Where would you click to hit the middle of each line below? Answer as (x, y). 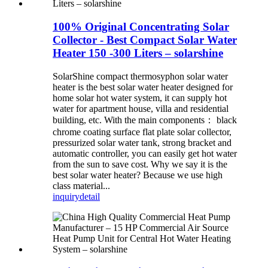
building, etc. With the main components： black (145, 120)
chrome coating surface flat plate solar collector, (142, 132)
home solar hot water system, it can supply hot (140, 98)
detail (90, 196)
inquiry (66, 196)
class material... (81, 185)
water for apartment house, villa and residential (141, 108)
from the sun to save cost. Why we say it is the (140, 164)
